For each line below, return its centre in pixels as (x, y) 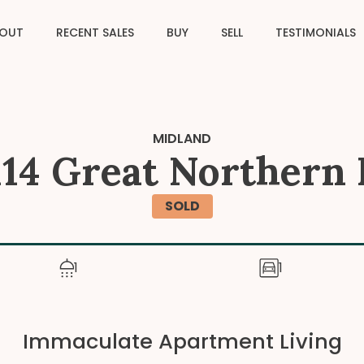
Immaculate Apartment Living (182, 341)
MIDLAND (182, 139)
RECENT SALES (95, 32)
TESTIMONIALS (316, 32)
